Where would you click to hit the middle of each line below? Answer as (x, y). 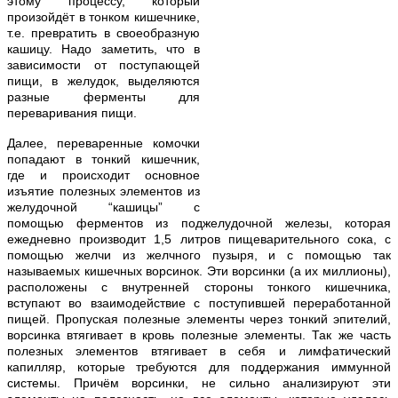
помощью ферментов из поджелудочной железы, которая (199, 223)
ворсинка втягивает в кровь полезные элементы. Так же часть (199, 334)
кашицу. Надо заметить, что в (103, 48)
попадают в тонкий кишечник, (103, 159)
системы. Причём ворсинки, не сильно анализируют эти (199, 382)
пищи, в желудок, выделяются (103, 80)
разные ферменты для (103, 96)
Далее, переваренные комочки (103, 143)
